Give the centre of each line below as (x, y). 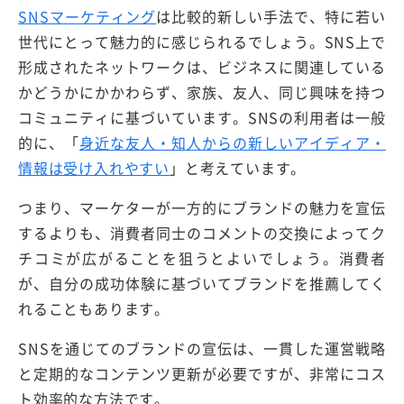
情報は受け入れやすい (94, 168)
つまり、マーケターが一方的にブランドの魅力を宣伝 (202, 208)
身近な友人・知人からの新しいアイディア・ (233, 143)
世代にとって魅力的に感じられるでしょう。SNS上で (202, 42)
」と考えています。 (238, 168)
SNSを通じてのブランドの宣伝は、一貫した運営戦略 (202, 349)
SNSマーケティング (87, 17)
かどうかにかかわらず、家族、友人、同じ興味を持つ (202, 92)
